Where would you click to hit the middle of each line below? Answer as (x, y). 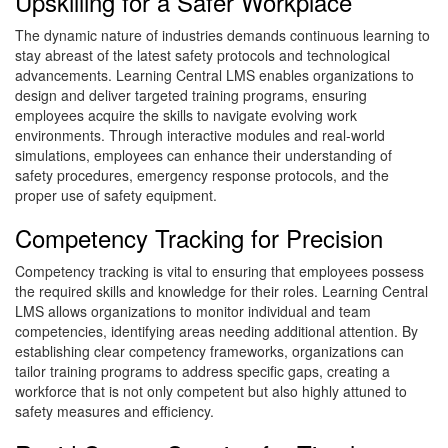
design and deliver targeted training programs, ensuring (191, 95)
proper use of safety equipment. (116, 195)
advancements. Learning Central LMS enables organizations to (214, 75)
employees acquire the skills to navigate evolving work (186, 115)
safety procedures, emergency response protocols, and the (202, 175)
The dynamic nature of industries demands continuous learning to (222, 35)
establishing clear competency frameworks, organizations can (209, 351)
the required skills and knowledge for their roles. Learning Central (221, 291)
